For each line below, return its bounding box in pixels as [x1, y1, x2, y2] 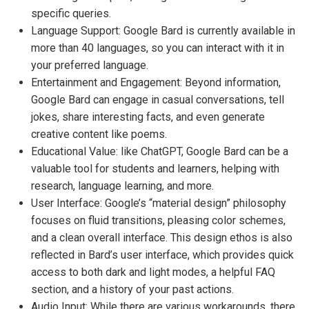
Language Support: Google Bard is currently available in [31, 23, 295, 37]
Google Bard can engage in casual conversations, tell [31, 92, 284, 106]
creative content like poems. [31, 127, 167, 141]
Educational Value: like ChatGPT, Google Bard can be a [31, 144, 288, 158]
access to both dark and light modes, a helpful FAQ [31, 265, 275, 279]
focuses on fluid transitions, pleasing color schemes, [31, 213, 286, 227]
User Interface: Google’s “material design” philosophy [31, 196, 286, 210]
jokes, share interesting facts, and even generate [31, 110, 265, 123]
